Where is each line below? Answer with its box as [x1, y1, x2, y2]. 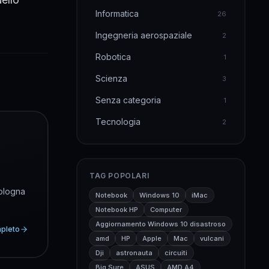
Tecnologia [95, 116, 141, 127]
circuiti [165, 249, 187, 257]
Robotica [95, 52, 131, 62]
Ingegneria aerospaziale [95, 30, 192, 40]
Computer [150, 205, 182, 214]
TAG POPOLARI [89, 171, 150, 180]
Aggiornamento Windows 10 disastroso [95, 220, 226, 228]
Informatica [95, 8, 139, 19]
